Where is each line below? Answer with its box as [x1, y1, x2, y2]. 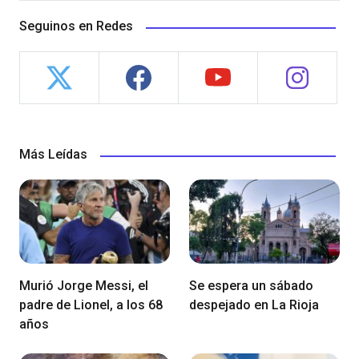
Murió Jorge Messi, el [19, 278, 148, 294]
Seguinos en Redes [19, 18, 133, 34]
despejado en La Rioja [189, 297, 319, 313]
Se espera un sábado [189, 278, 313, 294]
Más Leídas [19, 147, 87, 162]
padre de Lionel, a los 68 [19, 297, 163, 313]
